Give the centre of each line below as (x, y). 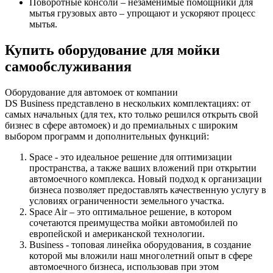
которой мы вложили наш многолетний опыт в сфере (141, 255)
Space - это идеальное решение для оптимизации (131, 157)
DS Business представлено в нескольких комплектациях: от (128, 103)
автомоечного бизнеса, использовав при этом (124, 266)
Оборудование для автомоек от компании (91, 92)
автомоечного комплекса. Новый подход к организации (146, 179)
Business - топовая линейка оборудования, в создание (140, 244)
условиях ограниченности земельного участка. (127, 200)
